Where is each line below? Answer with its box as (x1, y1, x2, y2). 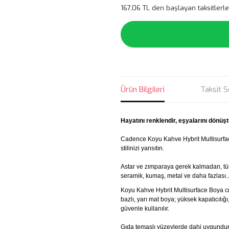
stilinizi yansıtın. (121, 145, 164, 152)
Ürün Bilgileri (121, 84, 165, 95)
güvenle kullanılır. (121, 205, 169, 212)
